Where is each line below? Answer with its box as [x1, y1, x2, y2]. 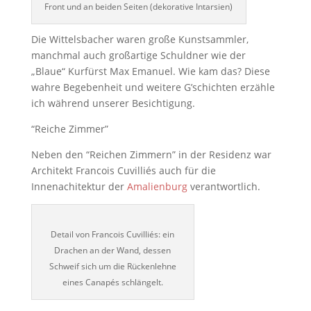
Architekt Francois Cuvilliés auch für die [31, 163, 216, 177]
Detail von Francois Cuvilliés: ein [51, 228, 175, 240]
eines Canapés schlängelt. [62, 276, 163, 288]
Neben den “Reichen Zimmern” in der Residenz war [31, 147, 271, 161]
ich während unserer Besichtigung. [31, 96, 195, 110]
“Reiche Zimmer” [31, 121, 108, 135]
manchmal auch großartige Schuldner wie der [31, 48, 246, 62]
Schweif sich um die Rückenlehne [49, 260, 176, 272]
